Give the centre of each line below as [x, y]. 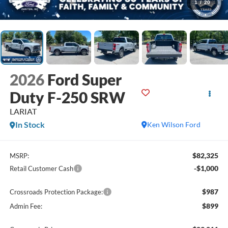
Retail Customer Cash [41, 168]
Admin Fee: [26, 206]
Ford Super [84, 80]
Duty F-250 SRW [67, 97]
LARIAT [23, 111]
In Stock [30, 125]
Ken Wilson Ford [174, 125]
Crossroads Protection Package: [56, 192]
